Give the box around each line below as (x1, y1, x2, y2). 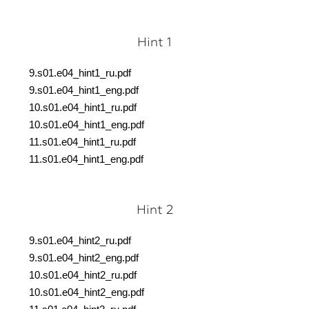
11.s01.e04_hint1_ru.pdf (29, 137, 136, 148)
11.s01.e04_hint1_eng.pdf (29, 154, 143, 165)
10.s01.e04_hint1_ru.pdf (29, 102, 137, 113)
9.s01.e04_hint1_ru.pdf (29, 68, 131, 79)
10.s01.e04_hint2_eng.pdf (29, 287, 144, 298)
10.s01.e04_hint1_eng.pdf (29, 119, 144, 130)
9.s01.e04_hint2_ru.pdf (29, 235, 131, 246)
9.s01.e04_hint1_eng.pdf (29, 85, 139, 96)
